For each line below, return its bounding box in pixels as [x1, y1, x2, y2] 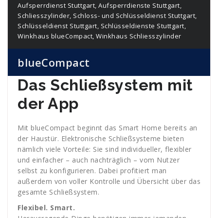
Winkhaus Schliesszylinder [96, 31, 182, 40]
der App [18, 94, 79, 112]
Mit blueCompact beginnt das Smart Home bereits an [18, 123, 198, 132]
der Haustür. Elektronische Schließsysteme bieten [18, 133, 184, 143]
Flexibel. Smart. [18, 202, 75, 212]
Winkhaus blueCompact [18, 31, 92, 40]
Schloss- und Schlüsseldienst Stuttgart [73, 11, 195, 20]
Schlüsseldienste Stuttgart [100, 21, 184, 30]
